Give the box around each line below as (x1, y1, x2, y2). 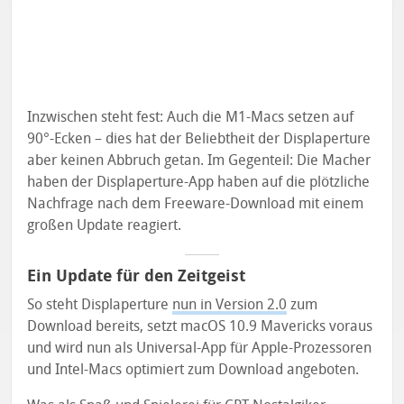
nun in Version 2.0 (172, 295, 288, 313)
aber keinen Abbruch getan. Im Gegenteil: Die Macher (27, 151, 372, 169)
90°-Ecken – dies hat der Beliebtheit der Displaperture (27, 129, 372, 147)
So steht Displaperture (27, 295, 173, 313)
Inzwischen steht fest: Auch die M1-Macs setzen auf (27, 107, 354, 125)
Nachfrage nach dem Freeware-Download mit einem (27, 194, 364, 212)
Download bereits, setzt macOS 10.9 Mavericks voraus (27, 317, 373, 335)
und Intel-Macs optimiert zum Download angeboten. (27, 360, 360, 378)
